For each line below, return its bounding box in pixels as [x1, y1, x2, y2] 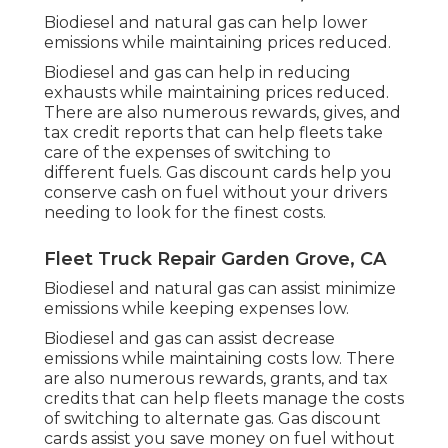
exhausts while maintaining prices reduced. [44, 83, 389, 103]
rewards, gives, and [251, 103, 401, 123]
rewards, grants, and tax [198, 369, 388, 389]
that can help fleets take [183, 123, 383, 143]
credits [44, 389, 98, 409]
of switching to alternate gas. [44, 409, 278, 429]
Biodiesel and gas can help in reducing [44, 63, 351, 83]
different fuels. [44, 163, 166, 183]
